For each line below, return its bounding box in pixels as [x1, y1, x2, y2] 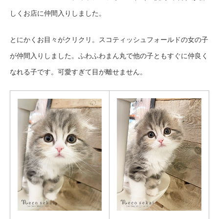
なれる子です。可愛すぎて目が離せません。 [10, 67, 147, 76]
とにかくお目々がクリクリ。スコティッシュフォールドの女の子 [10, 35, 208, 44]
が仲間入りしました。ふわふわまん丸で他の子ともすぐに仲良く [10, 51, 208, 60]
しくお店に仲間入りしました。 [10, 9, 106, 17]
